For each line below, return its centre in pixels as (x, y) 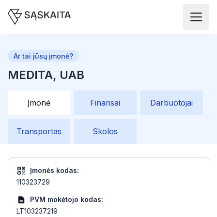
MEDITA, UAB (46, 75)
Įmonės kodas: (54, 170)
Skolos (105, 131)
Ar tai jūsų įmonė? (43, 56)
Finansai (105, 103)
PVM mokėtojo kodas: (67, 199)
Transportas (39, 131)
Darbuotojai (172, 103)
